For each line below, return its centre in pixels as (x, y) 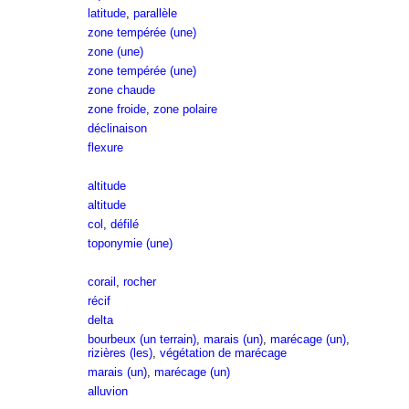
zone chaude (121, 90)
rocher (139, 282)
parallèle (155, 13)
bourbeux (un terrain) (142, 339)
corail (101, 282)
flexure (105, 147)
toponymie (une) (130, 243)
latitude (106, 13)
